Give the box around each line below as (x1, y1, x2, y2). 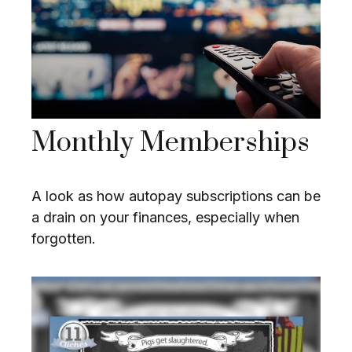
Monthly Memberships (31, 126, 310, 161)
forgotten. (31, 230, 96, 247)
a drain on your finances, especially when (31, 209, 299, 226)
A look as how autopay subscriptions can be (31, 188, 321, 205)
